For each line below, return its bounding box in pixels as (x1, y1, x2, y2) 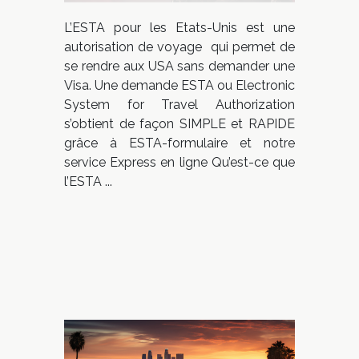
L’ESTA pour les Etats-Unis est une (64, 20, 295, 36)
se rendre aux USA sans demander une (64, 58, 295, 75)
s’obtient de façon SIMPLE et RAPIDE (64, 116, 295, 132)
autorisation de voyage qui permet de (64, 39, 295, 55)
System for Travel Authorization (64, 97, 295, 113)
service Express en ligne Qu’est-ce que (64, 155, 295, 171)
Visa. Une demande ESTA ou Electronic (64, 78, 295, 94)
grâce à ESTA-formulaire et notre (64, 135, 295, 151)
